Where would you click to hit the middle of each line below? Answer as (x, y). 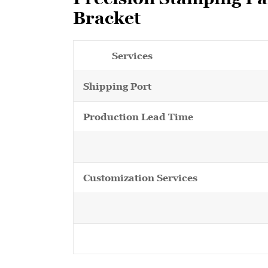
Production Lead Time (138, 117)
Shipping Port (117, 86)
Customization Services (140, 178)
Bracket (107, 18)
